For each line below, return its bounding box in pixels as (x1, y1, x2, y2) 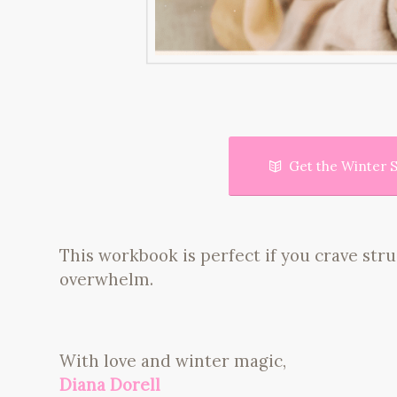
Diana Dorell (59, 373, 160, 395)
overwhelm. (59, 268, 153, 290)
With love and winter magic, (59, 349, 286, 371)
